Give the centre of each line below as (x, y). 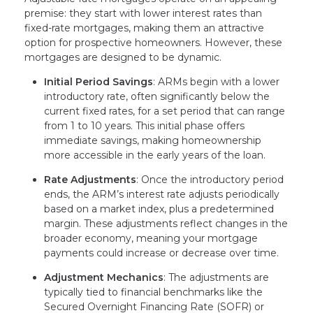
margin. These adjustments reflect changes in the (166, 224)
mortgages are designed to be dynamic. (123, 58)
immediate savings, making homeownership (153, 141)
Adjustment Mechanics (104, 278)
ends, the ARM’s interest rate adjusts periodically (162, 195)
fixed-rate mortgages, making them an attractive (144, 28)
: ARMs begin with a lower (216, 82)
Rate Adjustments (90, 180)
